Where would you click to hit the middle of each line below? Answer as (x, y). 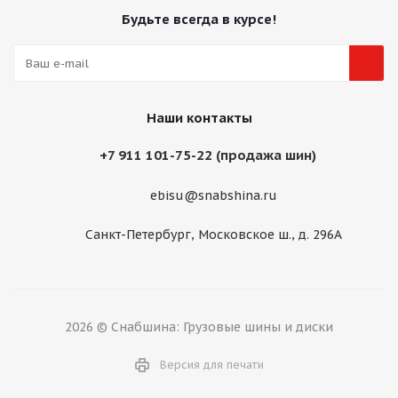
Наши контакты (199, 118)
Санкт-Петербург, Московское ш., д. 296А (213, 235)
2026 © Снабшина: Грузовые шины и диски (199, 327)
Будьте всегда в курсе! (199, 19)
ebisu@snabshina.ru (213, 196)
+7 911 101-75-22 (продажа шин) (208, 155)
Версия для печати (211, 365)
